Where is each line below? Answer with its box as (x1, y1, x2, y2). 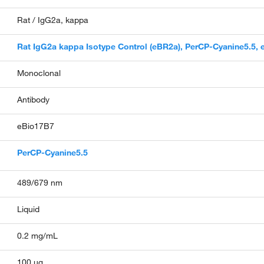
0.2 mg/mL (17, 230, 58, 241)
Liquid (17, 204, 40, 214)
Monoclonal (17, 68, 61, 78)
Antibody (17, 94, 50, 105)
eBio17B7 (17, 121, 55, 131)
